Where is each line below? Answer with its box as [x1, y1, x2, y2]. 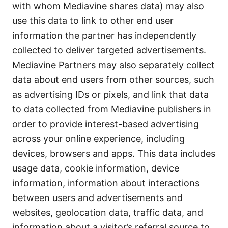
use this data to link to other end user [12, 15, 174, 26]
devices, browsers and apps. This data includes [12, 148, 215, 159]
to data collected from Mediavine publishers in [12, 104, 211, 115]
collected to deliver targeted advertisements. [12, 45, 206, 55]
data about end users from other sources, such [12, 74, 214, 85]
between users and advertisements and [12, 192, 183, 203]
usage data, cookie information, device [12, 163, 179, 174]
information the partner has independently [12, 30, 196, 41]
